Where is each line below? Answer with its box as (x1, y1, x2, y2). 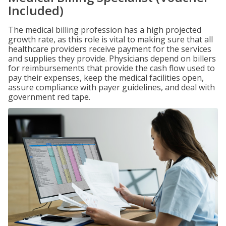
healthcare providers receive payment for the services (8, 43, 211, 54)
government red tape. (8, 91, 90, 102)
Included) (8, 2, 64, 19)
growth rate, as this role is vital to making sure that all (8, 34, 213, 45)
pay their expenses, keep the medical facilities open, (8, 72, 204, 83)
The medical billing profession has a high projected (8, 24, 201, 35)
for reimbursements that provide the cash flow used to (8, 63, 215, 74)
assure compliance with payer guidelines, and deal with (8, 82, 215, 93)
